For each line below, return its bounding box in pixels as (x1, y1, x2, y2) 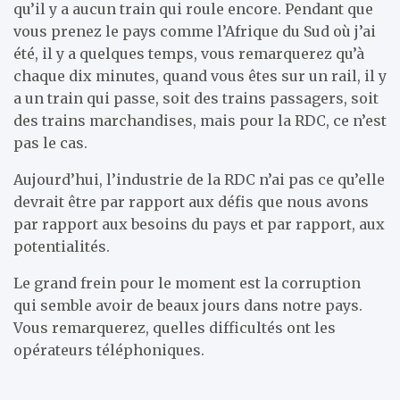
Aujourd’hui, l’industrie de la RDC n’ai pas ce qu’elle (13, 170, 385, 188)
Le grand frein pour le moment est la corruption (13, 273, 361, 292)
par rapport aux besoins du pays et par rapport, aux (13, 214, 385, 233)
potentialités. (13, 237, 110, 255)
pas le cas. (13, 133, 87, 152)
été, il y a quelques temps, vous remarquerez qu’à (13, 44, 364, 62)
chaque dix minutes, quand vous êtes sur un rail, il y (13, 66, 387, 85)
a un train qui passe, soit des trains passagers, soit (13, 88, 379, 107)
